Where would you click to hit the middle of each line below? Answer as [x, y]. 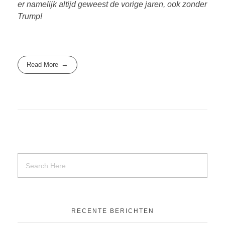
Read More [43, 65]
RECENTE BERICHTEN [113, 211]
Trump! [30, 16]
